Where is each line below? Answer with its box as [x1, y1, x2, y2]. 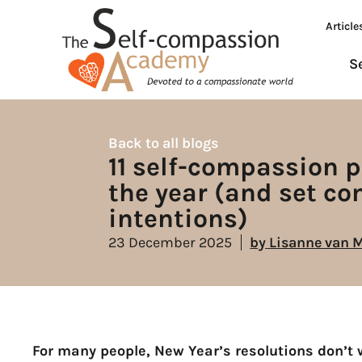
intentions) [108, 203, 249, 234]
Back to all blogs [108, 133, 219, 152]
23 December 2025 [108, 233, 233, 251]
